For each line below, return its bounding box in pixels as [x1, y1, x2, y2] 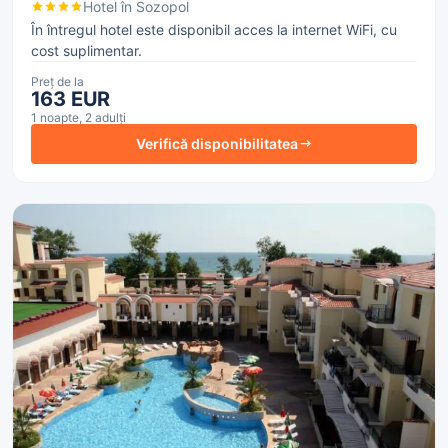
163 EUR [30, 86, 111, 111]
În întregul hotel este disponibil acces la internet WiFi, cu [30, 20, 397, 38]
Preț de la [30, 73, 84, 89]
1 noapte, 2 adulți [30, 109, 126, 125]
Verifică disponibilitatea [135, 135, 298, 153]
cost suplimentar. [30, 41, 142, 59]
